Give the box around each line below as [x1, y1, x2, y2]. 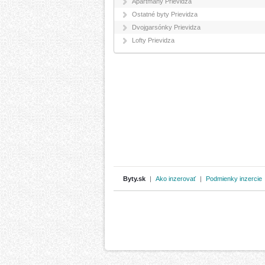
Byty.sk [123, 174, 146, 182]
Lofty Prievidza [132, 37, 174, 44]
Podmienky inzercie [206, 174, 262, 182]
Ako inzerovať [156, 174, 196, 182]
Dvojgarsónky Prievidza [132, 24, 201, 31]
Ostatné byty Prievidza [132, 11, 198, 18]
